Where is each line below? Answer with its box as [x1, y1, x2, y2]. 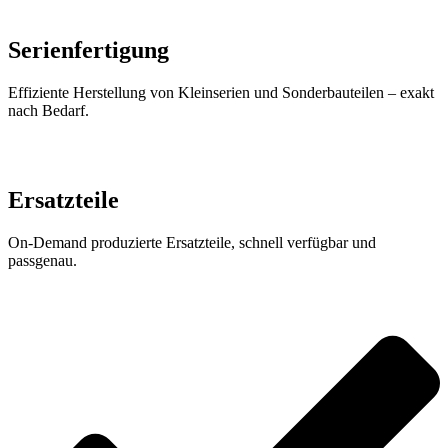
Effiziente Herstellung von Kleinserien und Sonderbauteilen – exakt [8, 84, 434, 102]
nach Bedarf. [8, 102, 89, 120]
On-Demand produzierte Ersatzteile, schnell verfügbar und [8, 233, 376, 251]
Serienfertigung [8, 37, 169, 64]
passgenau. [8, 251, 77, 269]
